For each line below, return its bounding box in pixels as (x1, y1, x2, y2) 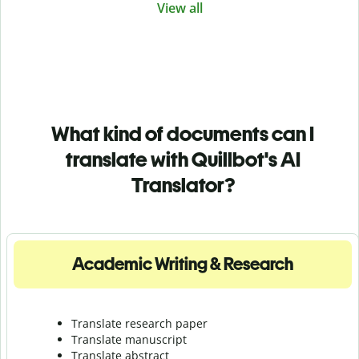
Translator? (131, 171, 235, 198)
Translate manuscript (71, 331, 187, 347)
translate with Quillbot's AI (65, 146, 301, 172)
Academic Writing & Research (72, 252, 293, 275)
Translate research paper (71, 315, 208, 331)
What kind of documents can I (51, 120, 314, 147)
